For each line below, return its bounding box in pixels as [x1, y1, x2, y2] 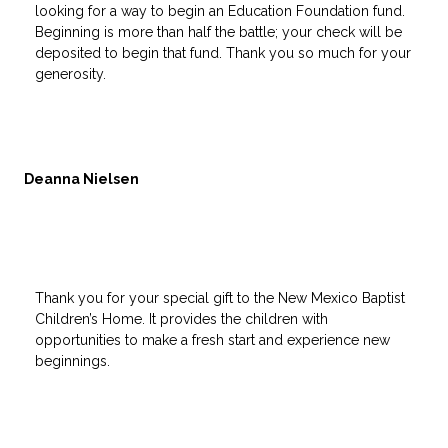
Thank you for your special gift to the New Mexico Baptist [35, 289, 405, 306]
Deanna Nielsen [24, 170, 139, 187]
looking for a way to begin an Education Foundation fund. [35, 2, 405, 19]
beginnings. [35, 352, 110, 369]
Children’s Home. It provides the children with [35, 310, 328, 327]
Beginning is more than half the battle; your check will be [35, 23, 402, 40]
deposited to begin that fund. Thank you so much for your [35, 44, 411, 61]
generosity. [35, 65, 106, 82]
